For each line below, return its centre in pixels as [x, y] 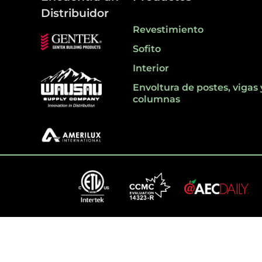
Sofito [146, 49]
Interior [151, 68]
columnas [156, 99]
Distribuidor [75, 13]
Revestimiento [168, 29]
